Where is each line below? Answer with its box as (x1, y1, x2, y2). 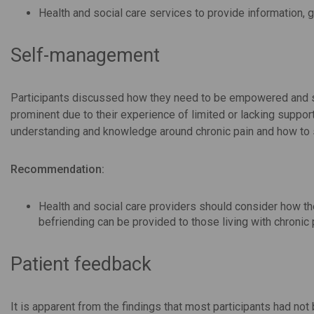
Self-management (11, 43, 160, 67)
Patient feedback (11, 252, 151, 275)
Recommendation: (11, 162, 104, 176)
